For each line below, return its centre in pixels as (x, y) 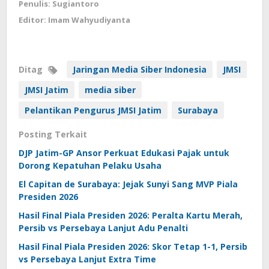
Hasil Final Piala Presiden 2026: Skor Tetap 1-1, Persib (133, 247)
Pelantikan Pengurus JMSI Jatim (93, 110)
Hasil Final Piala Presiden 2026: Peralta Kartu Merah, (131, 216)
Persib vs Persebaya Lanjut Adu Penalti (103, 228)
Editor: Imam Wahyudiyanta (74, 20)
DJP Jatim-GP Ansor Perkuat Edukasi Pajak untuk (124, 153)
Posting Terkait (53, 134)
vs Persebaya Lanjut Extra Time (87, 259)
